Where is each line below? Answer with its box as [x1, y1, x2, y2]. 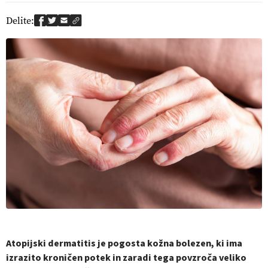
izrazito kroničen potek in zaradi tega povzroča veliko [6, 251, 246, 265]
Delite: [6, 14, 34, 27]
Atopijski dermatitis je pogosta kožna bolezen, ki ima [6, 237, 242, 251]
